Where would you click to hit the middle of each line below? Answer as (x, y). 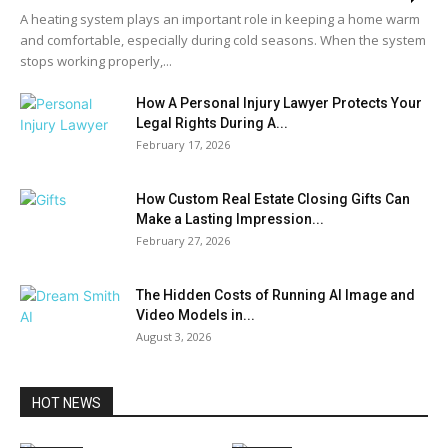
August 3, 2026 (173, 337)
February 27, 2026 (183, 241)
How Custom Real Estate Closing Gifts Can (273, 199)
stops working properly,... (96, 61)
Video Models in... (195, 315)
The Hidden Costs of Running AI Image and (275, 295)
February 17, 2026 (183, 145)
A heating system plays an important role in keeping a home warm (220, 19)
